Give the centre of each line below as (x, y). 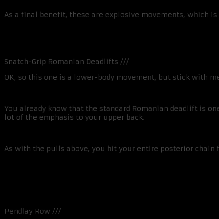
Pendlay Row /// (33, 211)
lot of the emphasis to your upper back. (75, 118)
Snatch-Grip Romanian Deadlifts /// (67, 62)
